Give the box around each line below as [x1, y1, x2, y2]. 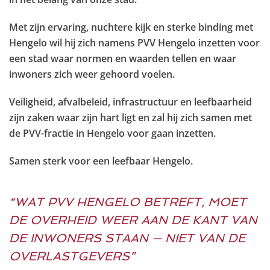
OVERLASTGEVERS [9, 249, 130, 263]
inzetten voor [198, 36, 260, 49]
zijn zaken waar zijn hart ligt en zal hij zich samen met [9, 111, 252, 124]
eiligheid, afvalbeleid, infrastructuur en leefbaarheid [15, 95, 252, 108]
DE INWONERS [9, 231, 101, 245]
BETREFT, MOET [143, 195, 246, 209]
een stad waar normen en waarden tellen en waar [9, 52, 236, 65]
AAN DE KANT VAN [141, 213, 257, 227]
